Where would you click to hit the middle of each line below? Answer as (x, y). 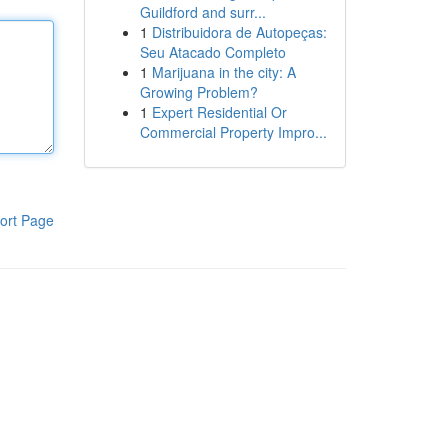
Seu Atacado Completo (212, 52)
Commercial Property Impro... (233, 132)
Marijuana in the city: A (223, 72)
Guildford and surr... (202, 12)
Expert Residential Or (219, 112)
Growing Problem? (198, 92)
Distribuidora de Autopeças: (239, 32)
